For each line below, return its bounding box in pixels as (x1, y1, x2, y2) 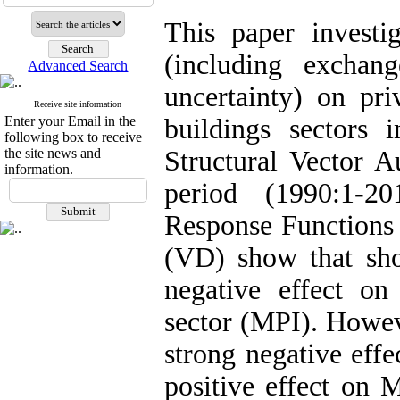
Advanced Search (28, 58, 129, 73)
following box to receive (4, 129, 142, 145)
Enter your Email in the (4, 113, 136, 129)
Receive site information (34, 99, 122, 109)
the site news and (4, 146, 101, 161)
